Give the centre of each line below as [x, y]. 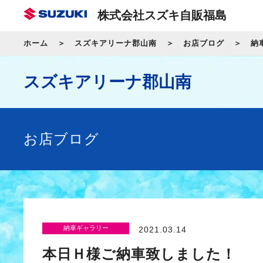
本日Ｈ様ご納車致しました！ [139, 254]
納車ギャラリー [86, 228]
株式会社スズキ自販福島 [162, 15]
